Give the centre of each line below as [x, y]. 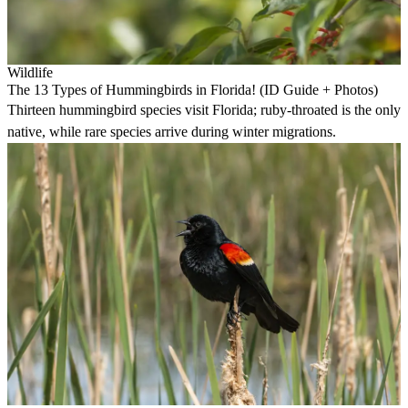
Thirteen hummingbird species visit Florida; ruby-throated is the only [204, 110]
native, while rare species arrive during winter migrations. [172, 132]
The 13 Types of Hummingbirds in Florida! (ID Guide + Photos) [193, 90]
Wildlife [30, 73]
